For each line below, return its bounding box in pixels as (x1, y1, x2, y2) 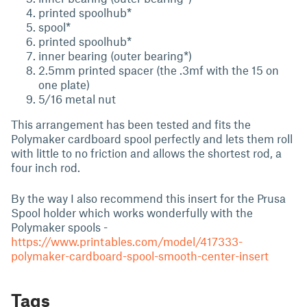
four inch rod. (11, 160, 80, 174)
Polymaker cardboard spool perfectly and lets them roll (11, 131, 293, 145)
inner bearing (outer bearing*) (38, 48, 192, 62)
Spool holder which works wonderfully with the (11, 205, 253, 219)
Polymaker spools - (11, 219, 108, 234)
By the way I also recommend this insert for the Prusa (11, 191, 286, 205)
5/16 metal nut (38, 91, 116, 106)
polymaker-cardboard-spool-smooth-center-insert (11, 248, 269, 262)
